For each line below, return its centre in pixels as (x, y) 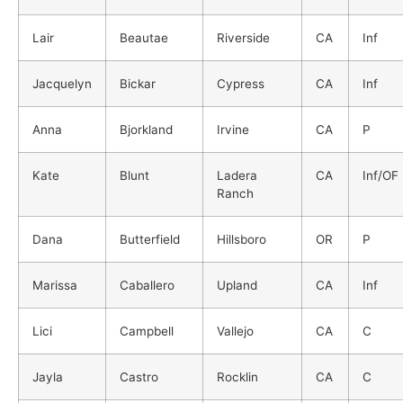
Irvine (233, 129)
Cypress (241, 83)
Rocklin (237, 376)
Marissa (55, 285)
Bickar (138, 83)
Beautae (144, 37)
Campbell (147, 331)
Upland (237, 285)
